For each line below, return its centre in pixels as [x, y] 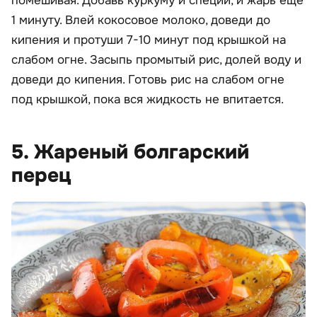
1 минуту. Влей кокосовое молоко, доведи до [141, 21]
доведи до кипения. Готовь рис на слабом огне [148, 80]
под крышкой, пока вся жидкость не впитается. [148, 100]
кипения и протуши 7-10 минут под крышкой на [149, 40]
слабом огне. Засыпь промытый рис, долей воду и [156, 60]
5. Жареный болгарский [130, 152]
